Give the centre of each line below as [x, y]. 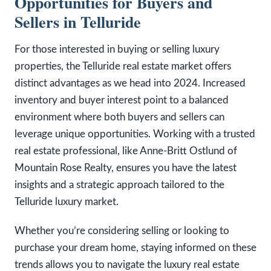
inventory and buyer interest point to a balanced [122, 100]
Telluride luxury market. [67, 201]
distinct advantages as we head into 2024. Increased [130, 83]
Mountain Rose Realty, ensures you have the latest [126, 168]
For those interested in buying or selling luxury [117, 49]
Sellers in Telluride [78, 21]
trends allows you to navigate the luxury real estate [127, 264]
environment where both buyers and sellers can [119, 117]
